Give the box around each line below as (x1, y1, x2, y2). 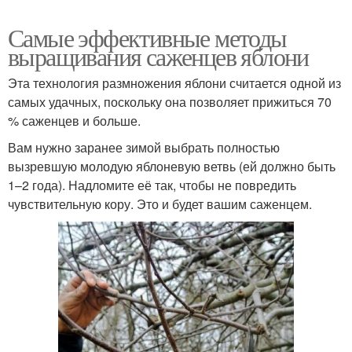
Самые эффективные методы (8, 20, 287, 55)
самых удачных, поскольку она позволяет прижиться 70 (8, 93, 332, 112)
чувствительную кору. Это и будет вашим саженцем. (8, 195, 312, 214)
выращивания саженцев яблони (8, 39, 309, 74)
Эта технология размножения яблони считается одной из (8, 74, 341, 93)
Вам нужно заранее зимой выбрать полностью (8, 138, 280, 157)
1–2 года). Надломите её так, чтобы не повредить (8, 176, 296, 195)
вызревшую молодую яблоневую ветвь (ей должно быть (8, 157, 335, 176)
